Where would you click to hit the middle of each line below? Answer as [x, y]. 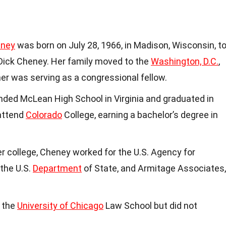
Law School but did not [150, 206]
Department [57, 168]
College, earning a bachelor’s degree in [140, 115]
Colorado [44, 115]
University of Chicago [60, 206]
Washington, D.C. [185, 61]
